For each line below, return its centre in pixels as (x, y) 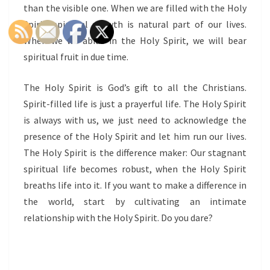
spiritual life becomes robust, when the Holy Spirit (135, 169)
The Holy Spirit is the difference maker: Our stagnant (135, 152)
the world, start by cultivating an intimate (135, 201)
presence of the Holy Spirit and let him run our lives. (135, 136)
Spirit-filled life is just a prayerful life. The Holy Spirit (135, 104)
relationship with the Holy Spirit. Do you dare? (118, 218)
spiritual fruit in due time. (76, 57)
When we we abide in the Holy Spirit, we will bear (135, 40)
